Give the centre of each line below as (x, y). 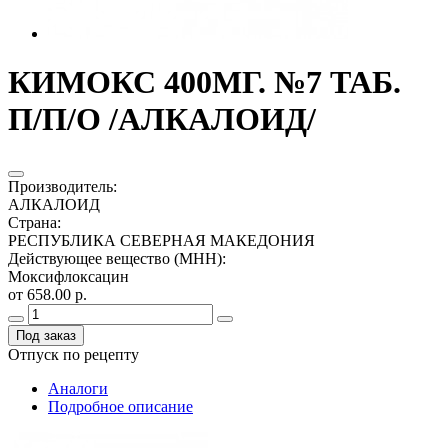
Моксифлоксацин (68, 276)
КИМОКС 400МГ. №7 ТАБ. (204, 82)
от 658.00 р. (47, 294)
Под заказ (46, 335)
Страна (32, 222)
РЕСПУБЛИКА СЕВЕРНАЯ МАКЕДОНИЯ (161, 240)
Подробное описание (120, 406)
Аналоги (78, 388)
